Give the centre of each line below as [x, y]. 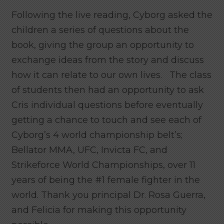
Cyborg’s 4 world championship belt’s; [97, 135]
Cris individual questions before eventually [107, 105]
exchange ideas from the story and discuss [108, 60]
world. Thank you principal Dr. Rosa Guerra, [108, 195]
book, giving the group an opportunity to [103, 45]
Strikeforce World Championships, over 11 [103, 165]
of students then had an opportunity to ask [108, 90]
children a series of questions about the [100, 30]
